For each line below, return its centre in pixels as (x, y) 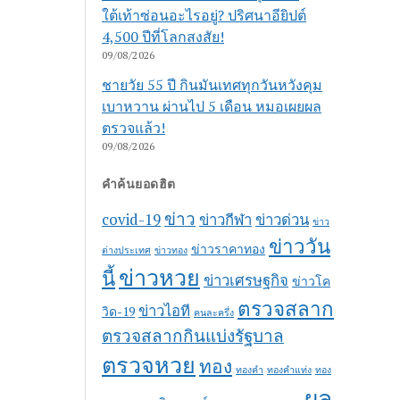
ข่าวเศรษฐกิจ (246, 280)
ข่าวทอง (171, 250)
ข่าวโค (312, 280)
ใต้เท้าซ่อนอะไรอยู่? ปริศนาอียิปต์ (204, 15)
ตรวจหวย (149, 364)
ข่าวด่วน (283, 219)
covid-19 (132, 219)
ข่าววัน (300, 246)
